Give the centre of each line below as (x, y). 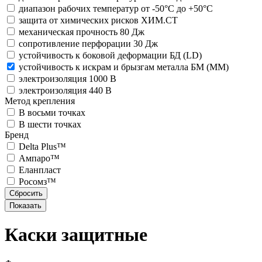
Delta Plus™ (42, 147)
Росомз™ (37, 182)
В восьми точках (52, 113)
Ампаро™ (39, 158)
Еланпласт (40, 170)
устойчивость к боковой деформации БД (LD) (110, 56)
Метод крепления (40, 101)
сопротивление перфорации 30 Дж (88, 44)
